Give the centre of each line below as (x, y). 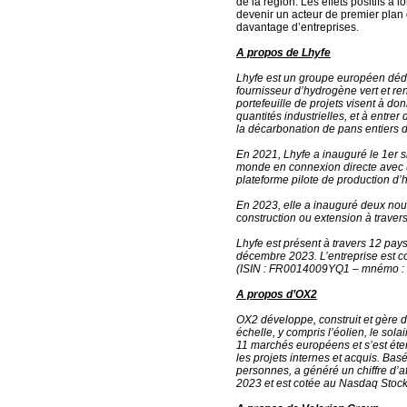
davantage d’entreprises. (298, 27)
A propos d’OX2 (277, 294)
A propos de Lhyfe (283, 53)
